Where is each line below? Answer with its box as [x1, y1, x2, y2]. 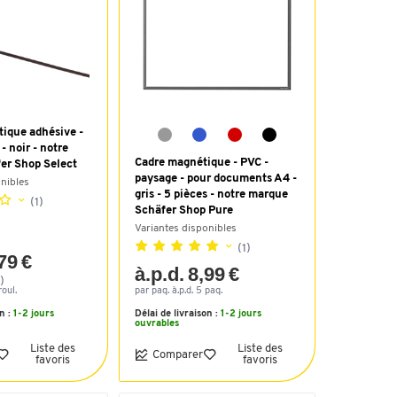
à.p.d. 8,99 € [135, 263, 240, 285]
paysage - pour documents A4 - [135, 173, 297, 184]
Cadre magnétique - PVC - [135, 157, 269, 168]
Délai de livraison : [135, 309, 221, 319]
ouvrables [135, 319, 179, 329]
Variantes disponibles [135, 223, 237, 234]
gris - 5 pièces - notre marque [135, 189, 288, 200]
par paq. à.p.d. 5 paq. [135, 286, 222, 296]
